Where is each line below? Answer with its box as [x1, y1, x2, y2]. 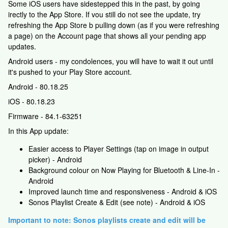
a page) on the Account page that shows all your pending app [8, 31, 206, 41]
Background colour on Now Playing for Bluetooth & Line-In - [28, 165, 220, 175]
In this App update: [8, 126, 69, 136]
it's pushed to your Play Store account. [8, 67, 132, 77]
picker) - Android [28, 154, 82, 164]
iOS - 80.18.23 [8, 96, 55, 106]
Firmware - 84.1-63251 [8, 111, 82, 121]
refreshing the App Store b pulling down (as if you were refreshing [8, 20, 219, 30]
